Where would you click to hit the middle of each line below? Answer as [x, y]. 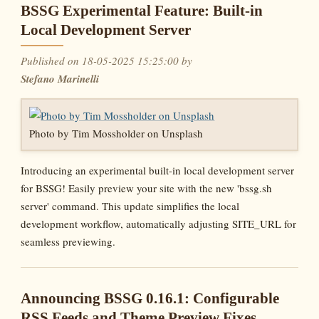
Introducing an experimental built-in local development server [158, 171]
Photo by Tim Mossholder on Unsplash [116, 133]
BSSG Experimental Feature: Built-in [142, 10]
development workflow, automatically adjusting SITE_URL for [159, 224]
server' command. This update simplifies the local [130, 206]
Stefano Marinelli [60, 78]
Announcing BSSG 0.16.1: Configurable [150, 298]
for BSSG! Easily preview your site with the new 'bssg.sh [147, 188]
